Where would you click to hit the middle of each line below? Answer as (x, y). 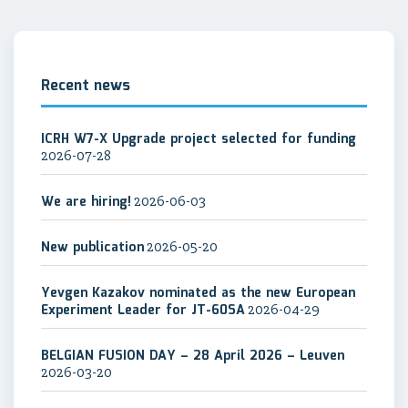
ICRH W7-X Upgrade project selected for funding (199, 139)
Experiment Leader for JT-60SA (143, 311)
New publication (92, 248)
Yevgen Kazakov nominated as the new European (198, 293)
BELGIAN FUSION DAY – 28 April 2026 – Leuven (193, 356)
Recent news (86, 86)
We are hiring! (86, 202)
